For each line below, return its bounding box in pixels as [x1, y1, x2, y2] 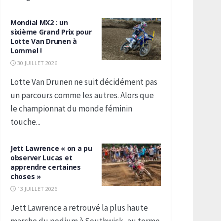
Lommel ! [10, 46, 42, 55]
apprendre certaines [10, 162, 81, 172]
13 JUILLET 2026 [16, 185, 57, 192]
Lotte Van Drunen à [10, 37, 77, 46]
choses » [10, 172, 41, 181]
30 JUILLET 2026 [16, 59, 57, 67]
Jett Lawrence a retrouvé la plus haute [10, 202, 148, 213]
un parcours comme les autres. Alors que [10, 90, 154, 101]
